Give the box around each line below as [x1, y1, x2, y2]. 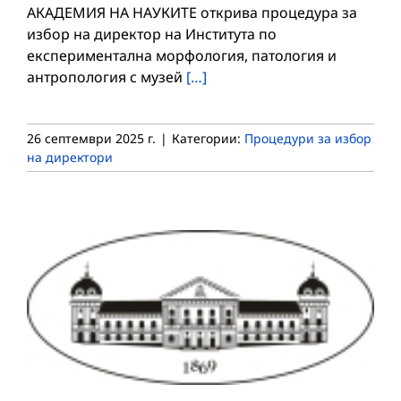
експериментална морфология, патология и [27, 45, 337, 65]
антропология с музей [27, 66, 186, 87]
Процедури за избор [244, 129, 371, 147]
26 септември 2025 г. [27, 129, 156, 147]
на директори [27, 148, 113, 166]
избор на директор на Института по [27, 23, 277, 44]
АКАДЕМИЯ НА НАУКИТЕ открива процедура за [27, 2, 357, 22]
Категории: [172, 129, 244, 147]
